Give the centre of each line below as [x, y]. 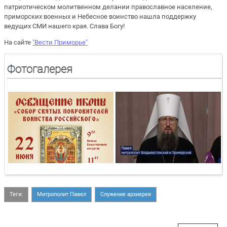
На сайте [18, 42]
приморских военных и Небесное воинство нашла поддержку [100, 16]
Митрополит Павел [62, 195]
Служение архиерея [126, 195]
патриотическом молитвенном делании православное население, [108, 7]
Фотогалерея [40, 69]
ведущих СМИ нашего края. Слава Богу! [64, 26]
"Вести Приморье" [60, 42]
